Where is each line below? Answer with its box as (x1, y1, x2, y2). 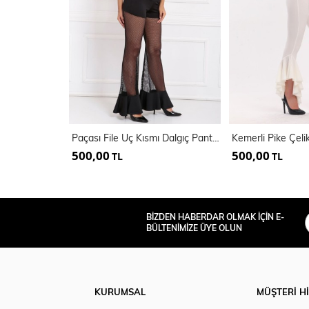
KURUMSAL (94, 286, 146, 297)
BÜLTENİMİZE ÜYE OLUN (146, 223, 242, 233)
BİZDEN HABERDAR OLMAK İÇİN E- (146, 212, 284, 222)
